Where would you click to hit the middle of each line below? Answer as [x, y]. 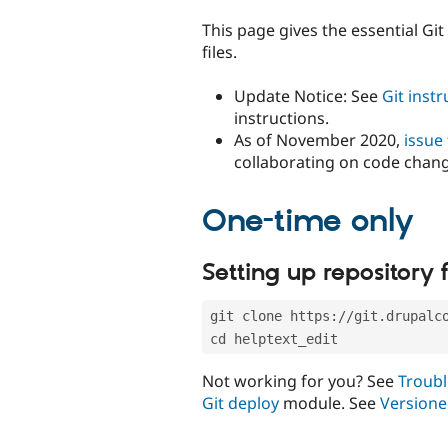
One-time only [308, 222]
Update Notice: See [308, 95]
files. [219, 51]
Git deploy [240, 403]
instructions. [281, 117]
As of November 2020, [319, 139]
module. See [329, 403]
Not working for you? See [300, 381]
